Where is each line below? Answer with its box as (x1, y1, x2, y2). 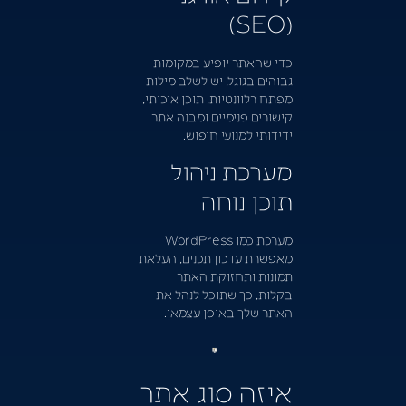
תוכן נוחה (200, 184, 293, 217)
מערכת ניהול (169, 154, 293, 188)
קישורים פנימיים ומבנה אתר (150, 107, 293, 124)
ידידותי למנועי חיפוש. (182, 125, 293, 142)
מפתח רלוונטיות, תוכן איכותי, (141, 89, 293, 106)
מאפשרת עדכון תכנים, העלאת (138, 249, 293, 266)
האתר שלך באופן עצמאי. (163, 304, 293, 321)
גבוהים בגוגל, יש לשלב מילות (145, 71, 293, 88)
